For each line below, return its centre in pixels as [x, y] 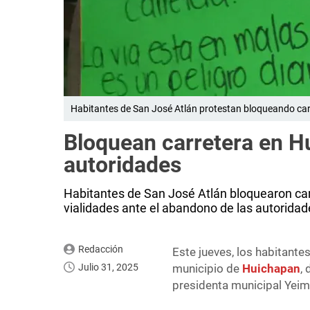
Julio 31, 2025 [108, 267]
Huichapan [272, 269]
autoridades [122, 165]
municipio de [208, 269]
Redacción [100, 249]
